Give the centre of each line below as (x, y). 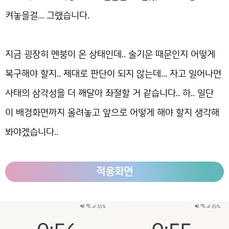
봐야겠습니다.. (32, 132)
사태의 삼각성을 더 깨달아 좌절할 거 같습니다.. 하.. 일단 (109, 93)
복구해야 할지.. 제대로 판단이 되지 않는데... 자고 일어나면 (113, 74)
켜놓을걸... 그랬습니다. (47, 16)
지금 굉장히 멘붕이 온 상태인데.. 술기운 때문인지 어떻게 (110, 54)
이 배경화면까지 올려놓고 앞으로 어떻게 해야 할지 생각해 (112, 113)
